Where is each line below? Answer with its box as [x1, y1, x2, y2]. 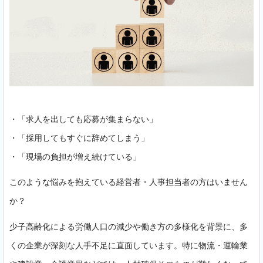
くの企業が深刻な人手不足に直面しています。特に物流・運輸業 [9, 239, 248, 251]
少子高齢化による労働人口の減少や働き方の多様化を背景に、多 [9, 220, 248, 232]
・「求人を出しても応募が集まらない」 [9, 113, 157, 125]
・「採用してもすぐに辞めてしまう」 [9, 132, 149, 144]
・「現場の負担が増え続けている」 [9, 151, 141, 163]
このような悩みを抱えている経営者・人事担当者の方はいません [9, 176, 248, 188]
